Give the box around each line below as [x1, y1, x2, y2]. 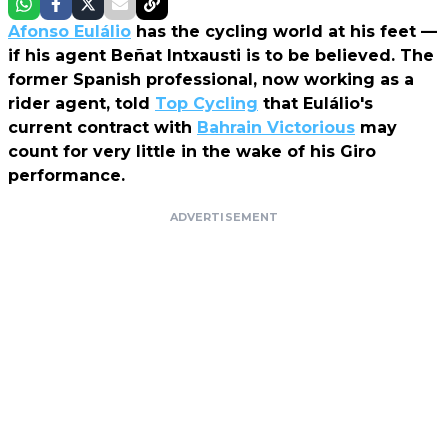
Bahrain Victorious [197, 117, 355, 137]
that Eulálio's [258, 93, 373, 113]
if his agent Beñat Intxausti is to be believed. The [8, 45, 434, 65]
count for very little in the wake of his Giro [8, 141, 376, 161]
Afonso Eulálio [8, 21, 131, 41]
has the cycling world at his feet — [131, 21, 437, 41]
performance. [8, 165, 125, 185]
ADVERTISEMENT [169, 209, 279, 224]
